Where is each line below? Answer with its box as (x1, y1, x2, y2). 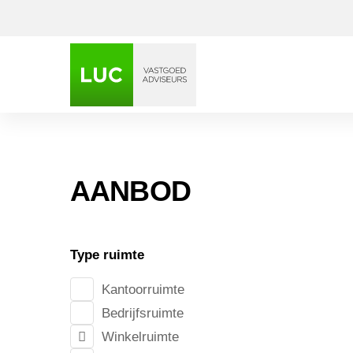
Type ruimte (69, 247, 144, 262)
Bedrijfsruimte (101, 305, 184, 321)
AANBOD (69, 175, 191, 207)
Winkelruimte (101, 329, 179, 344)
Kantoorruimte (101, 281, 184, 297)
